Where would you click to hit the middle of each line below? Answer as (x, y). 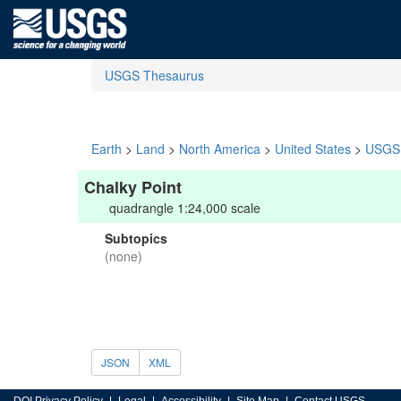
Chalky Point (133, 187)
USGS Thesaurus (154, 75)
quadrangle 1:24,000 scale (185, 208)
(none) (124, 256)
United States (313, 149)
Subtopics (136, 238)
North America (220, 149)
